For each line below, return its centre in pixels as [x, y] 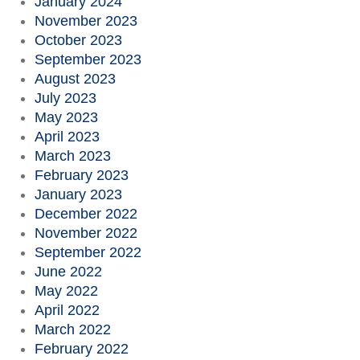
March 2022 [72, 329]
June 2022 [68, 272]
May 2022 [66, 291]
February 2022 [81, 349]
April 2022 [67, 310]
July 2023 [65, 98]
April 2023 [67, 137]
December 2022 [86, 214]
